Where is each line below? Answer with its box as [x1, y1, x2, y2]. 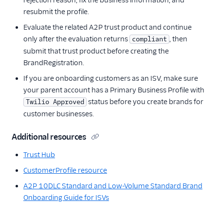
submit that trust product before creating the [23, 47, 169, 55]
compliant [132, 35, 167, 43]
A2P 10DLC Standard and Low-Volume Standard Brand [23, 182, 202, 190]
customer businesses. [23, 109, 94, 118]
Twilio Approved [26, 98, 84, 106]
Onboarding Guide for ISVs [23, 193, 109, 202]
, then [169, 35, 187, 43]
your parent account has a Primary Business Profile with [23, 86, 204, 94]
